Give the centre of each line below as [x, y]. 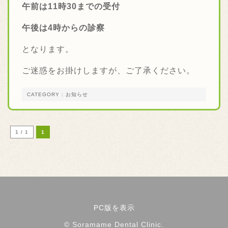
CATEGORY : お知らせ [58, 94]
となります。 [48, 49]
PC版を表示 [114, 208]
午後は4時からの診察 [63, 28]
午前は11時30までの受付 [71, 6]
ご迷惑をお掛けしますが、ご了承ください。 [108, 70]
